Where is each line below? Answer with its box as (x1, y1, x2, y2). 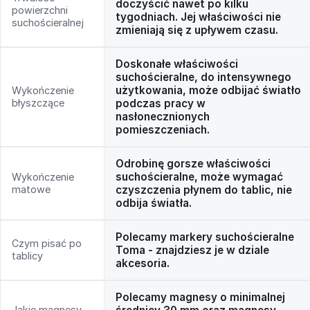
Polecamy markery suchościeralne (116, 230, 294, 244)
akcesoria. (116, 257, 170, 271)
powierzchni (12, 4, 68, 17)
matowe (12, 183, 51, 196)
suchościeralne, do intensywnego (116, 71, 291, 84)
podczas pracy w (116, 97, 206, 111)
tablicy (12, 250, 43, 262)
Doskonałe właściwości (116, 57, 238, 71)
